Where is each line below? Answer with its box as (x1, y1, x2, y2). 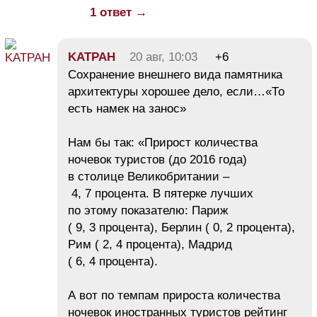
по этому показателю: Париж (68, 204, 228, 218)
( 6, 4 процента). (68, 255, 158, 269)
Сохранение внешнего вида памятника (68, 68, 282, 82)
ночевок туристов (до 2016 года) (68, 153, 247, 167)
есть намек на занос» (68, 102, 186, 116)
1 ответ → (90, 6, 147, 20)
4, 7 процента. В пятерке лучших (68, 187, 253, 201)
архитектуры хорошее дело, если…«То (68, 85, 284, 99)
